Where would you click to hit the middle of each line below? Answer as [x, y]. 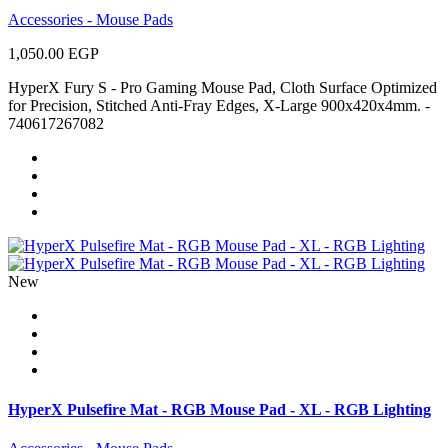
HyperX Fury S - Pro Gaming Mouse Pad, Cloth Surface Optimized [222, 88]
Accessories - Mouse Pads [90, 20]
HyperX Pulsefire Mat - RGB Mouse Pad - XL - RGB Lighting [219, 409]
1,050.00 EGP [53, 54]
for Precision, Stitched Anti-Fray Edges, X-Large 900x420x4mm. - [219, 106]
